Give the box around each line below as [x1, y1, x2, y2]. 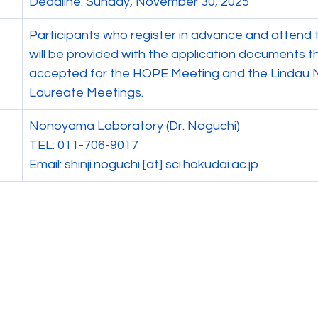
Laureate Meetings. [29, 86, 143, 99]
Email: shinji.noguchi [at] [29, 158, 165, 171]
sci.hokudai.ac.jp [165, 158, 258, 171]
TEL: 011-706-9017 [29, 138, 138, 152]
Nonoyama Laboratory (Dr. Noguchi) [29, 119, 240, 133]
